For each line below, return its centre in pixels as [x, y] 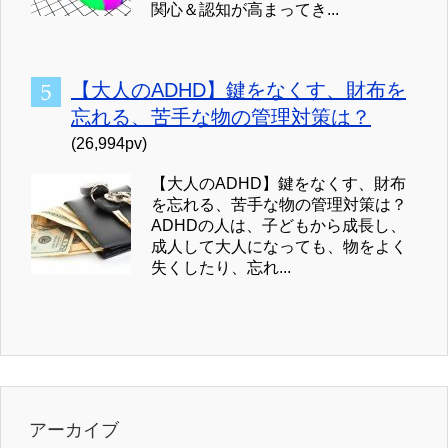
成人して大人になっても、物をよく [279, 247]
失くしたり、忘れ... [221, 268]
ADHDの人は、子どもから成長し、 [278, 226]
